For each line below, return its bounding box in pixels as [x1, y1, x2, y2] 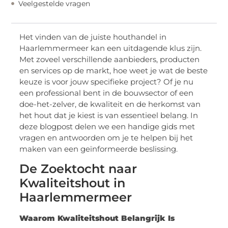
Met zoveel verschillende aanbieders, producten [19, 54, 200, 64]
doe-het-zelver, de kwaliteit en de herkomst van [19, 99, 201, 109]
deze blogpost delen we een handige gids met [19, 121, 195, 131]
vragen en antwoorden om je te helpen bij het [19, 132, 193, 142]
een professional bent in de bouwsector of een [19, 88, 194, 98]
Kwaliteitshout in [19, 176, 126, 191]
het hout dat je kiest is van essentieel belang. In [19, 110, 198, 120]
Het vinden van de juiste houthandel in [19, 32, 167, 42]
